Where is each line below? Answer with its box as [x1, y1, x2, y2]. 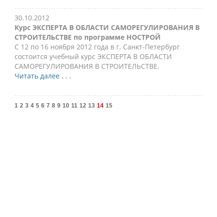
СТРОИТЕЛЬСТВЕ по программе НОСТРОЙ [15, 32, 161, 42]
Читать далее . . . [15, 71, 71, 80]
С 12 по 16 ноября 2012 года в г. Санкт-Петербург [15, 42, 180, 51]
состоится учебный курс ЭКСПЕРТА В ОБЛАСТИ [15, 52, 172, 61]
